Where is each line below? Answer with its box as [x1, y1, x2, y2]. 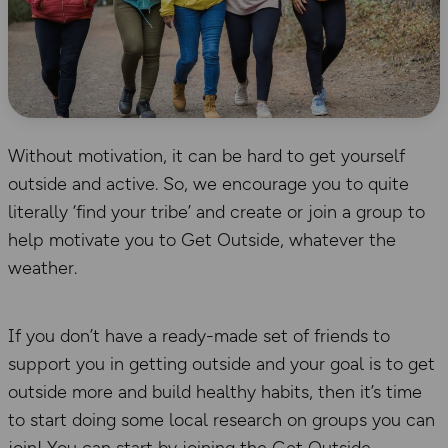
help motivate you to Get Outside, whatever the [8, 229, 396, 252]
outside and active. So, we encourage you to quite [8, 173, 409, 196]
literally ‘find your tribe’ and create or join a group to [8, 201, 425, 224]
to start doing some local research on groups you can [8, 409, 435, 432]
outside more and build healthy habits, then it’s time [8, 381, 422, 404]
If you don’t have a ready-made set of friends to [8, 325, 390, 348]
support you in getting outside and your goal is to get [8, 353, 435, 376]
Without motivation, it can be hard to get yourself [8, 145, 405, 168]
